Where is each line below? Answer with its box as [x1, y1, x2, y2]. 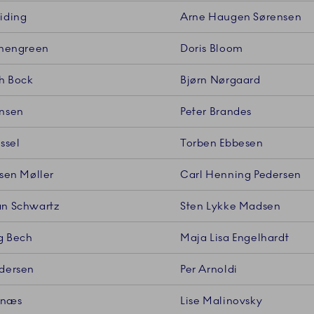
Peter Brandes [180, 105, 252, 118]
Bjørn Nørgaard [180, 74, 261, 87]
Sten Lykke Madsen [180, 200, 281, 213]
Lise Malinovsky [180, 294, 263, 308]
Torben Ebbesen [180, 137, 264, 150]
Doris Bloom [180, 42, 243, 55]
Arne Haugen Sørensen [180, 11, 302, 24]
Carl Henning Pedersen [180, 168, 301, 182]
